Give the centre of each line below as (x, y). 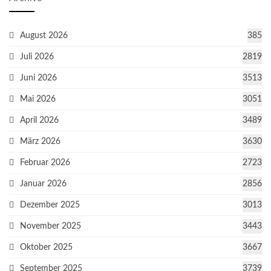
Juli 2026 (37, 57)
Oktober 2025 (46, 248)
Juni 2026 (38, 78)
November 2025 (51, 227)
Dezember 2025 (50, 205)
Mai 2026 (38, 100)
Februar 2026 (45, 163)
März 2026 (40, 142)
